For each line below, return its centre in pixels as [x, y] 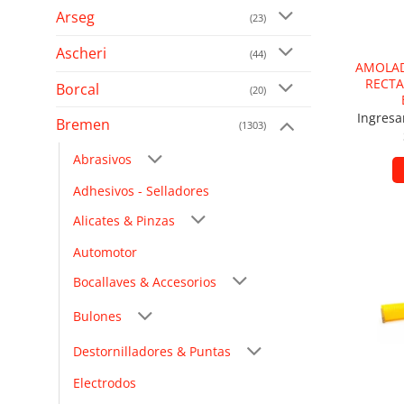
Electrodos [105, 383]
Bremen [83, 125]
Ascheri [81, 53]
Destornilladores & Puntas [152, 352]
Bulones [97, 317]
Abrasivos [102, 159]
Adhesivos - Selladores [141, 191]
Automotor [105, 252]
